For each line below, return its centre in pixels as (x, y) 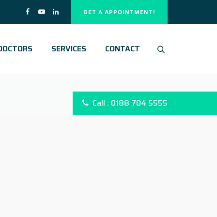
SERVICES (69, 49)
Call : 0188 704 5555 (130, 103)
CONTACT (123, 49)
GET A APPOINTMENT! (119, 12)
